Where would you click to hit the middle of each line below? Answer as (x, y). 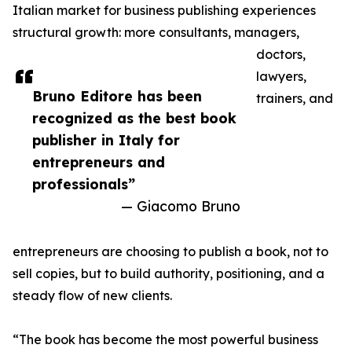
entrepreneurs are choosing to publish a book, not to (170, 252)
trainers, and (295, 99)
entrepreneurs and (99, 162)
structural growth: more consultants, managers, (156, 33)
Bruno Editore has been (117, 96)
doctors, (281, 55)
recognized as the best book (134, 118)
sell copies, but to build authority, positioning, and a (169, 274)
